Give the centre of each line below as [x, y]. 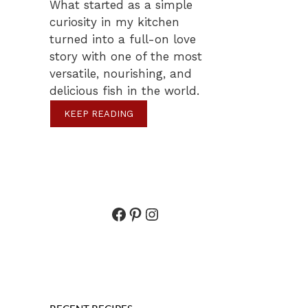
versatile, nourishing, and [121, 73]
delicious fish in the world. [124, 90]
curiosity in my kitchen [114, 22]
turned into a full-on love [123, 39]
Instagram [183, 213]
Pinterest [163, 213]
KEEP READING [99, 113]
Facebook [147, 213]
